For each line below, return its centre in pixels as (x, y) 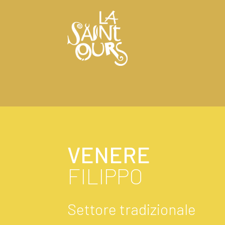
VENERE (109, 154)
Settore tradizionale (132, 209)
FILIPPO (105, 175)
